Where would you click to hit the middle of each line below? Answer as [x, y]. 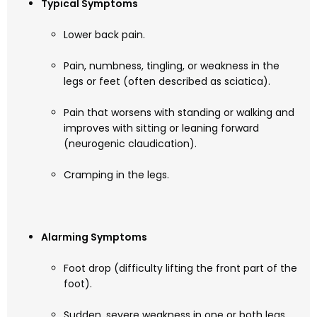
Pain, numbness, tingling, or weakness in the [172, 66]
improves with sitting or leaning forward [161, 128]
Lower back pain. [104, 35]
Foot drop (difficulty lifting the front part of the [180, 269]
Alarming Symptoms [94, 237]
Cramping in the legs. [116, 175]
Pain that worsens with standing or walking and [179, 113]
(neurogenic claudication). [130, 144]
